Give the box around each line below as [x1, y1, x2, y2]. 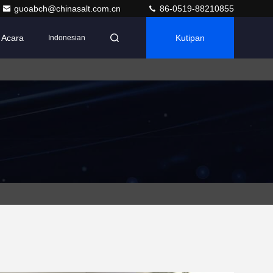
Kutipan [175, 33, 205, 43]
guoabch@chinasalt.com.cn [14, 4, 123, 13]
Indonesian [48, 34, 85, 42]
